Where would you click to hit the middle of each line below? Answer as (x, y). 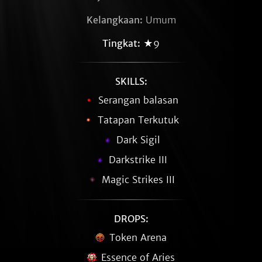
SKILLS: (131, 81)
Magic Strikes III (138, 180)
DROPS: (131, 219)
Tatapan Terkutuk (138, 120)
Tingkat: (121, 43)
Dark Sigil (138, 140)
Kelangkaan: (114, 20)
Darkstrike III (138, 160)
